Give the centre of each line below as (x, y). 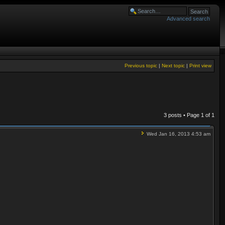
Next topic (173, 66)
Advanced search (188, 19)
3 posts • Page (182, 115)
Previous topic (141, 66)
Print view (200, 66)
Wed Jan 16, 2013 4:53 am (178, 134)
